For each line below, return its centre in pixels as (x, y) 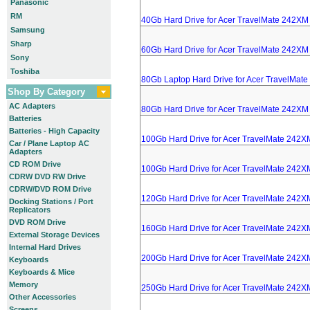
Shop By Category (46, 92)
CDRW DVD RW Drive (47, 176)
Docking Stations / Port (51, 201)
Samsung (28, 30)
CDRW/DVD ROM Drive (50, 189)
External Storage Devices (54, 235)
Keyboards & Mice (42, 272)
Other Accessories (43, 297)
